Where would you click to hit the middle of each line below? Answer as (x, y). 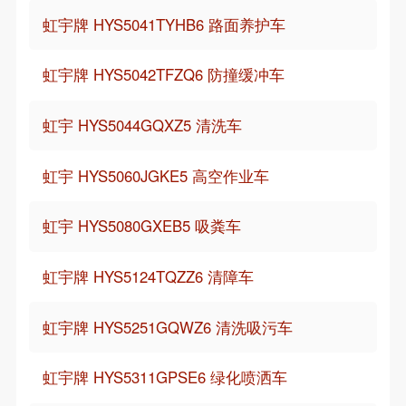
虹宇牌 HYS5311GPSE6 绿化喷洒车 (164, 377)
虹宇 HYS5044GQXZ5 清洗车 (142, 125)
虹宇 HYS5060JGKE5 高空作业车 (155, 175)
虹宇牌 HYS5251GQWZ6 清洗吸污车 (167, 327)
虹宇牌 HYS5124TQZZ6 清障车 (148, 276)
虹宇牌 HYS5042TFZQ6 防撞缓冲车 (163, 75)
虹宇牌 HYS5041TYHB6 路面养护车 (164, 24)
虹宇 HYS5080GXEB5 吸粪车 (141, 226)
